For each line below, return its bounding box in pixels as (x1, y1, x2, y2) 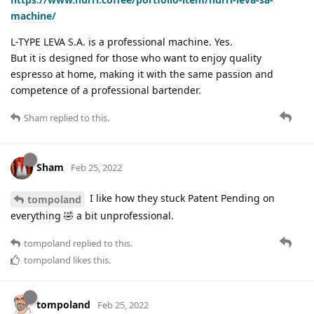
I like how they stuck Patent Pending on (87, 191, 275, 205)
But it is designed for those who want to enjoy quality (11, 51, 261, 65)
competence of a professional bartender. (11, 83, 201, 97)
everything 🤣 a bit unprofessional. (11, 208, 174, 222)
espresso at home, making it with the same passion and (11, 67, 273, 81)
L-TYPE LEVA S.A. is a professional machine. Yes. (11, 35, 233, 49)
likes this (71, 253, 109, 266)
